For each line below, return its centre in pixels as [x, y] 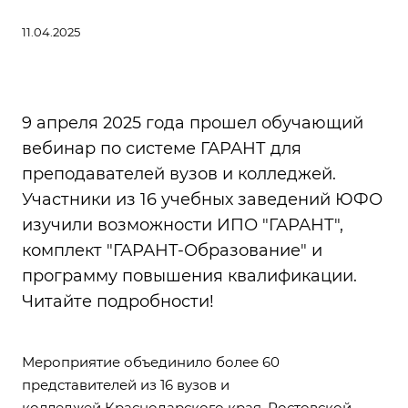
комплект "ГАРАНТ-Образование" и [172, 251]
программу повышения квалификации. [189, 276]
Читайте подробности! [118, 302]
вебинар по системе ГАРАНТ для [162, 149]
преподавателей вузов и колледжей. [179, 174]
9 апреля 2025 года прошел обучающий [193, 123]
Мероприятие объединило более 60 [151, 362]
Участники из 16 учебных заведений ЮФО [202, 200]
